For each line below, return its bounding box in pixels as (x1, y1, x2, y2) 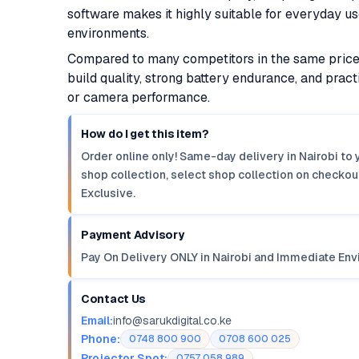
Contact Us (81, 292, 147, 306)
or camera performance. (67, 89, 210, 106)
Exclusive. (81, 186, 135, 200)
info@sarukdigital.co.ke (113, 313, 232, 328)
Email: (81, 313, 113, 328)
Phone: (81, 331, 120, 346)
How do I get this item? (81, 127, 209, 141)
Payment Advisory (81, 228, 184, 242)
